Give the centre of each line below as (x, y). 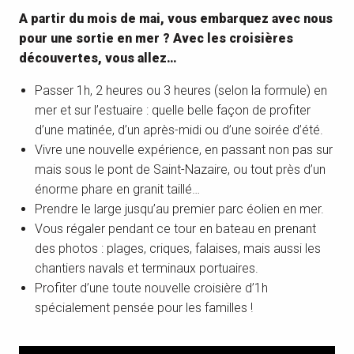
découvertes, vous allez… (98, 58)
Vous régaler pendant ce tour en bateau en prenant (175, 229)
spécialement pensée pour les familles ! (144, 308)
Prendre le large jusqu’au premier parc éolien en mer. (179, 209)
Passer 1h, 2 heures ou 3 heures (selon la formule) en (181, 90)
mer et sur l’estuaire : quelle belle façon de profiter (173, 110)
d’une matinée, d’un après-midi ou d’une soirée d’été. (179, 130)
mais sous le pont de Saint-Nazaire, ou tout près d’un (180, 169)
